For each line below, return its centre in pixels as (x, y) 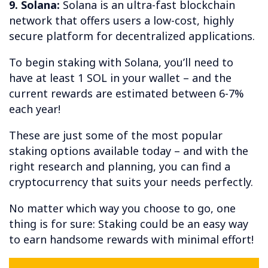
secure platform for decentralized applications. (132, 36)
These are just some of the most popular (116, 135)
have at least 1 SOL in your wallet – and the (120, 77)
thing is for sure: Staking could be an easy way (129, 223)
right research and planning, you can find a (120, 166)
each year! (35, 109)
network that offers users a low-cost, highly (121, 20)
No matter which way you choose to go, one (122, 208)
